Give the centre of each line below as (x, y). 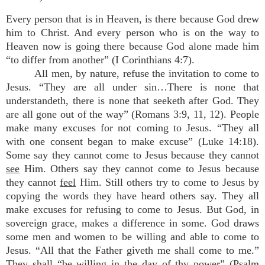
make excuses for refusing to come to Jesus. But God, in (132, 209)
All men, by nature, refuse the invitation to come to (147, 73)
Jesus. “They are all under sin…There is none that (132, 87)
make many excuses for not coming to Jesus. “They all (132, 128)
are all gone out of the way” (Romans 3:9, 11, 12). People (132, 114)
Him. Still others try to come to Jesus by (168, 182)
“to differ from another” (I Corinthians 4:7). (100, 60)
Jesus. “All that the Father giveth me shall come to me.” (132, 250)
